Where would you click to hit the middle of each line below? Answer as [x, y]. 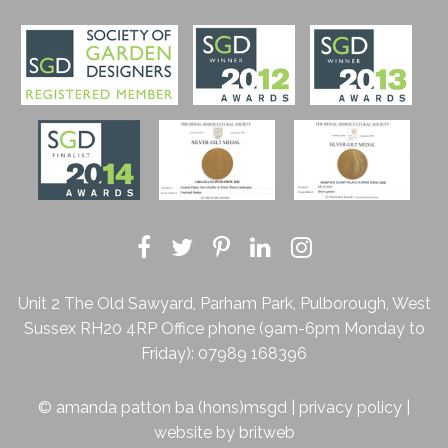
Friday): [169, 354]
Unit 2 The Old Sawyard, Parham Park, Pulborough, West [224, 304]
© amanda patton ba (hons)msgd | [168, 408]
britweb [266, 433]
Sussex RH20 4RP [90, 329]
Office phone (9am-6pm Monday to [290, 329]
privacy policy [350, 408]
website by [196, 433]
